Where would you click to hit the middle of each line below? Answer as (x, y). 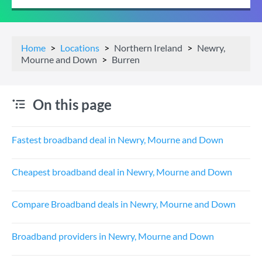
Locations (80, 48)
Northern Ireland (148, 48)
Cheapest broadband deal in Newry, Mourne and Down (122, 172)
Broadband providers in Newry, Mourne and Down (113, 236)
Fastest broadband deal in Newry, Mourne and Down (118, 139)
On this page (72, 104)
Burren (126, 59)
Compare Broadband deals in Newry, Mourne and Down (124, 204)
